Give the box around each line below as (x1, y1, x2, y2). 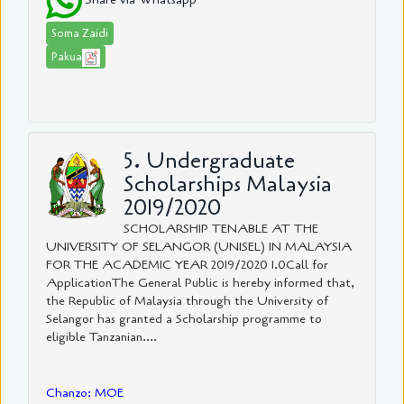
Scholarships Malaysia (124, 169, 333, 199)
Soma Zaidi (51, 24, 108, 41)
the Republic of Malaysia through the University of (46, 291, 328, 309)
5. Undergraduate (124, 145, 296, 176)
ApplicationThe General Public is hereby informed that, (46, 273, 354, 291)
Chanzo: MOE (46, 383, 124, 401)
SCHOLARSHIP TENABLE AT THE (124, 219, 319, 237)
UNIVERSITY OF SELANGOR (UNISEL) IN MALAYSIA (46, 237, 352, 255)
